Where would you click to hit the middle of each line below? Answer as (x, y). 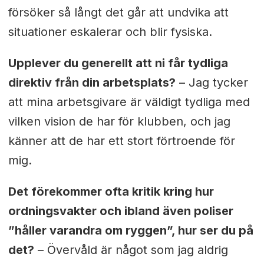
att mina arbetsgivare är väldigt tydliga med (129, 102)
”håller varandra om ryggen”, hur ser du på (131, 231)
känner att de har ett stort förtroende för (121, 141)
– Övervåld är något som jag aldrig (131, 250)
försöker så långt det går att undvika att (118, 13)
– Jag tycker (212, 83)
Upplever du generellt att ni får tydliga (118, 63)
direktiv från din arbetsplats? (92, 83)
